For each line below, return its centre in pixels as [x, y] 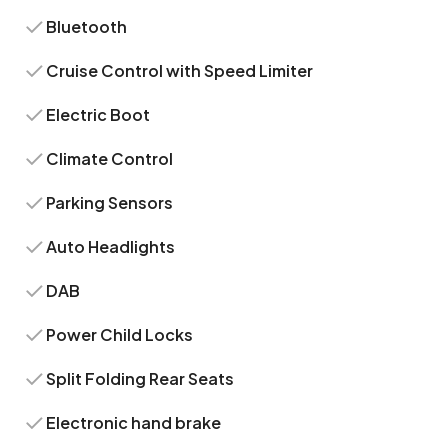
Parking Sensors [110, 202]
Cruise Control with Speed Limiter [180, 70]
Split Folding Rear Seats [140, 378]
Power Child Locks [120, 334]
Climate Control [110, 158]
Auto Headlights [111, 246]
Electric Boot [98, 114]
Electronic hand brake [134, 422]
